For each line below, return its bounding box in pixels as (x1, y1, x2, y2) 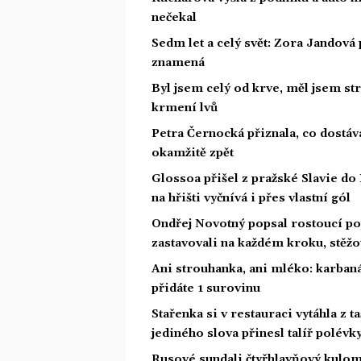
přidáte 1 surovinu (151, 280, 260, 296)
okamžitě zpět (151, 145, 234, 160)
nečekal (151, 10, 197, 25)
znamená (151, 55, 205, 70)
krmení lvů (151, 100, 218, 115)
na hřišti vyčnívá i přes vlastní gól (151, 190, 351, 205)
